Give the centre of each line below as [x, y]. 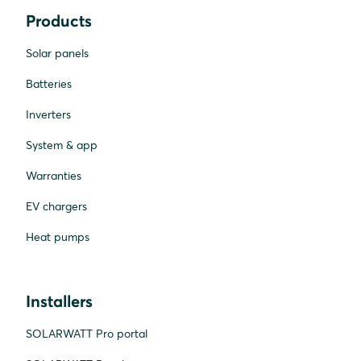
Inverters [48, 114]
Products [59, 20]
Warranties [54, 175]
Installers [59, 301]
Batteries [49, 83]
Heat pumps [58, 237]
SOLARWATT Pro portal [87, 333]
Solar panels [57, 53]
